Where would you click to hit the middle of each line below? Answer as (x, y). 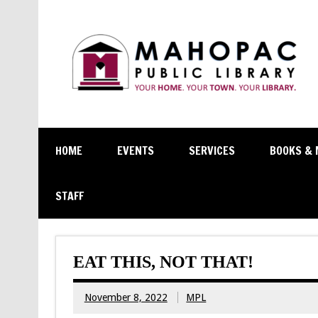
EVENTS (135, 150)
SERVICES (212, 150)
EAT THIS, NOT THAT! (163, 262)
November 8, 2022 (126, 298)
